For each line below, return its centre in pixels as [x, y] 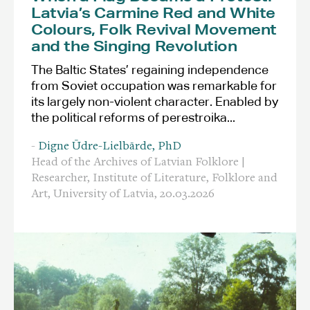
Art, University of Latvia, [95, 194]
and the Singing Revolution [134, 46]
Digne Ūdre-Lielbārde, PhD [110, 146]
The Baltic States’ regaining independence [150, 70]
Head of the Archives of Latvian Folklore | [138, 162]
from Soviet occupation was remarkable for [154, 86]
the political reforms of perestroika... [133, 118]
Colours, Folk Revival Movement [154, 29]
